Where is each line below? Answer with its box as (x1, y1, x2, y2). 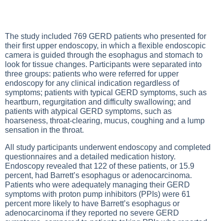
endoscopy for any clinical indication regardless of (5, 79, 179, 87)
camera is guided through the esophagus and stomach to (5, 51, 203, 59)
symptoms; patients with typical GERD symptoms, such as (5, 88, 207, 97)
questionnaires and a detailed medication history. (5, 152, 176, 161)
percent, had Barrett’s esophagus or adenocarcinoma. (5, 171, 192, 180)
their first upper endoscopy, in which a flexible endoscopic (5, 41, 206, 50)
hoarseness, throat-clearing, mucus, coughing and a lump (5, 116, 205, 125)
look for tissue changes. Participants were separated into (5, 60, 202, 69)
